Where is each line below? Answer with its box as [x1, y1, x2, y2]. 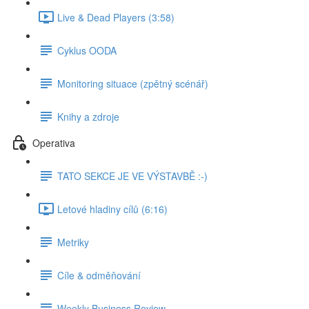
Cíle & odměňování [57, 268, 141, 282]
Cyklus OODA [57, 43, 117, 57]
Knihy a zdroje [57, 109, 119, 123]
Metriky [57, 235, 89, 249]
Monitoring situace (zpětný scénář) [57, 76, 208, 90]
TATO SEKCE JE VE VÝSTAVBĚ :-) [57, 168, 208, 183]
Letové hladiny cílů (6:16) [57, 201, 168, 216]
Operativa [32, 135, 75, 150]
